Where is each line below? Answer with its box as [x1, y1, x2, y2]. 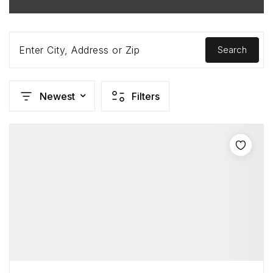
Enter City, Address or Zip [19, 44, 140, 56]
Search [218, 44, 247, 55]
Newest [40, 90, 75, 102]
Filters [132, 90, 160, 102]
